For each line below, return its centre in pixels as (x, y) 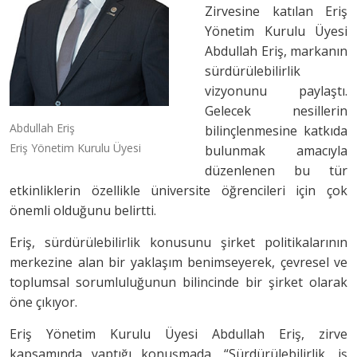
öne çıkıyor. (45, 302)
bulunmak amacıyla (276, 151)
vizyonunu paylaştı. (276, 91)
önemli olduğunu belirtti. (84, 210)
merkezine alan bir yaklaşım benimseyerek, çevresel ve (178, 262)
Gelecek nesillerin (276, 111)
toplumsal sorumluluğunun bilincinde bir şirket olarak (178, 282)
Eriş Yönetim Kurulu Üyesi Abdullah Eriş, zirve (178, 334)
